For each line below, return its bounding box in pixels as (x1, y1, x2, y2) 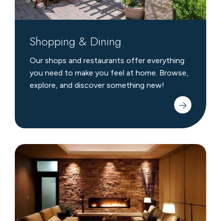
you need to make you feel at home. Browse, (29, 68, 188, 78)
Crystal (14, 146, 40, 155)
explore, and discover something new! (29, 80, 164, 90)
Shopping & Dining (29, 33, 121, 50)
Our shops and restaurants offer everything (29, 56, 184, 66)
